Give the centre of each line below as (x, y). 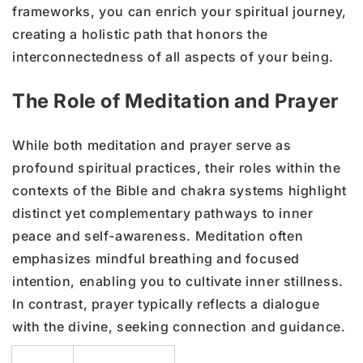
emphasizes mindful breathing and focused (156, 258)
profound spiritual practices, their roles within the (177, 167)
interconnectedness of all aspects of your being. (173, 56)
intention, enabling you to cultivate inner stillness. (178, 281)
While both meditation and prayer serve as (152, 145)
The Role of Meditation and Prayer (178, 100)
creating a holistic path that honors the (141, 34)
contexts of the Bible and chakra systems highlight (180, 190)
